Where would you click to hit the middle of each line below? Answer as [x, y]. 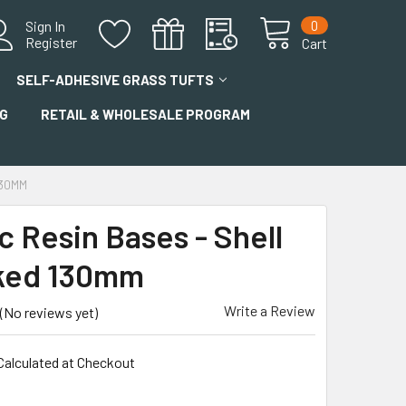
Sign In [45, 26]
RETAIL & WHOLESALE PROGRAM [145, 114]
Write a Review [270, 310]
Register [51, 42]
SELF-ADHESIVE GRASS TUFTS [115, 80]
